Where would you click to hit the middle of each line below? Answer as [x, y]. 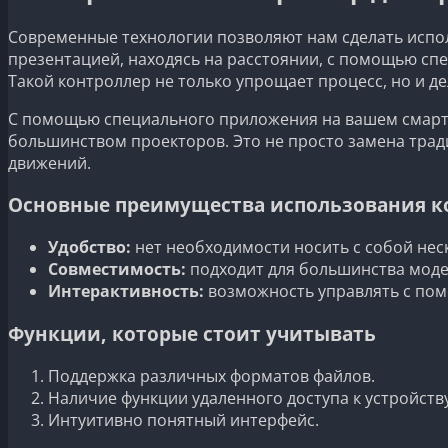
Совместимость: [117, 269]
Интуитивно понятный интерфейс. [183, 419]
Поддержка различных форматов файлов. [211, 375]
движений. [49, 162]
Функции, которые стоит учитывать [192, 333]
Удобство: [89, 247]
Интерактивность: [126, 291]
